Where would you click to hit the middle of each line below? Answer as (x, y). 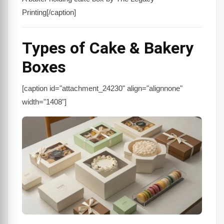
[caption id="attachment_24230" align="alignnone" (102, 88)
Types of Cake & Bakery (108, 48)
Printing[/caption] (49, 12)
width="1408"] (44, 101)
